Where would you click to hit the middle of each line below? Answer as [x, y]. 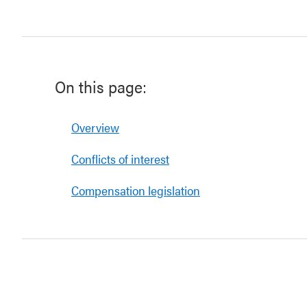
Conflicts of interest [120, 159]
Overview [95, 127]
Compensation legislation [136, 190]
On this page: [101, 86]
